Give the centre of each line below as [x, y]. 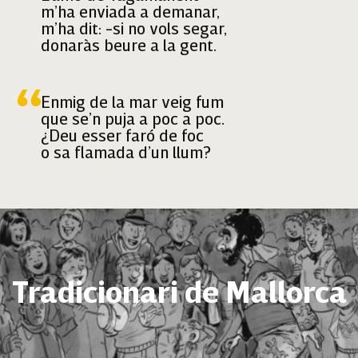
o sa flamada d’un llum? [126, 154]
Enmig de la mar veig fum [133, 104]
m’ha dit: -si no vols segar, [134, 30]
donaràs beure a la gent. [129, 47]
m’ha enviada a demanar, [131, 14]
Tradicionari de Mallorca [179, 294]
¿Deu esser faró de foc [123, 137]
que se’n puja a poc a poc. [133, 121]
